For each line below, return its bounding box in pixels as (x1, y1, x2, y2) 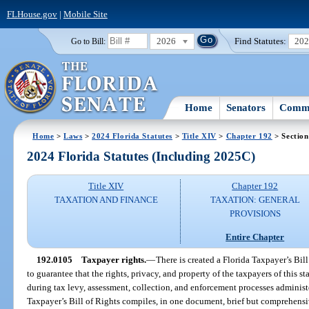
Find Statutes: (235, 35, 287, 46)
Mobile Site (63, 8, 108, 19)
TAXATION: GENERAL (210, 195, 300, 206)
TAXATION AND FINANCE (54, 195, 158, 206)
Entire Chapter (226, 231, 285, 242)
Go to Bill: (70, 37, 106, 46)
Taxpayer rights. (81, 254, 146, 265)
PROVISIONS (229, 208, 281, 219)
